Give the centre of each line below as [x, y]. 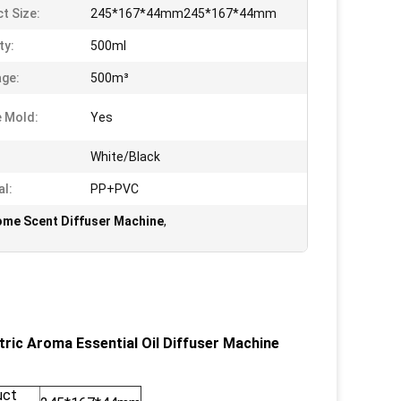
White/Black [125, 157]
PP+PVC [115, 189]
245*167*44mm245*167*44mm [183, 13]
